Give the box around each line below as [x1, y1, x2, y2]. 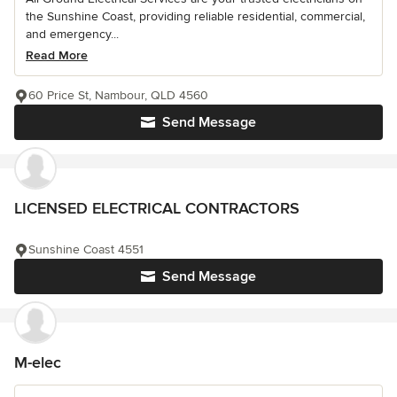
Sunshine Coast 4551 [28, 242, 144, 257]
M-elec [14, 353, 61, 372]
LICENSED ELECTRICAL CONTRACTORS [14, 198, 300, 218]
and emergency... [26, 27, 119, 42]
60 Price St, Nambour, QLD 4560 [28, 88, 208, 103]
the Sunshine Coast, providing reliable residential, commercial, [26, 9, 365, 24]
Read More [26, 48, 88, 63]
